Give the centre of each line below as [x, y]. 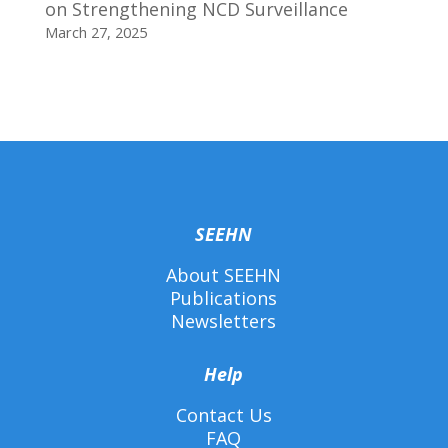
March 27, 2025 [95, 32]
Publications [224, 298]
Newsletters [224, 321]
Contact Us [223, 415]
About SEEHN [224, 275]
